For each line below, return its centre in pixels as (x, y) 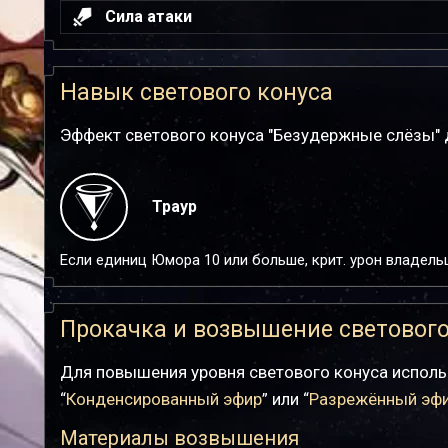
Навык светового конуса (196, 92)
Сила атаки (148, 16)
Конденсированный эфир (164, 399)
